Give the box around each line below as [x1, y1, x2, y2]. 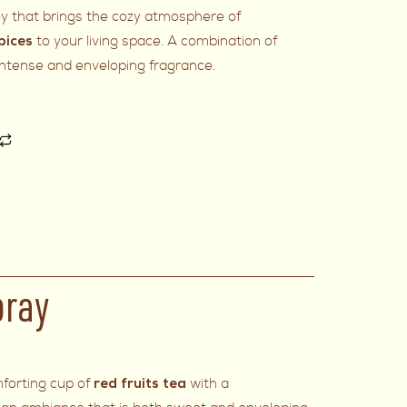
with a [190, 375, 229, 393]
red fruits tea [94, 378, 186, 393]
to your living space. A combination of [36, 33, 278, 50]
